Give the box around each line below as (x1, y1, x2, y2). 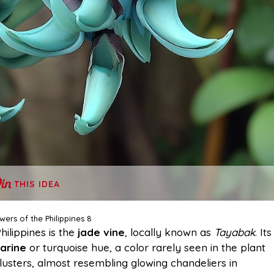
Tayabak (214, 226, 255, 239)
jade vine (78, 226, 125, 239)
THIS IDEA (13, 179, 60, 190)
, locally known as (125, 226, 214, 239)
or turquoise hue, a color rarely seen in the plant (26, 241, 265, 254)
